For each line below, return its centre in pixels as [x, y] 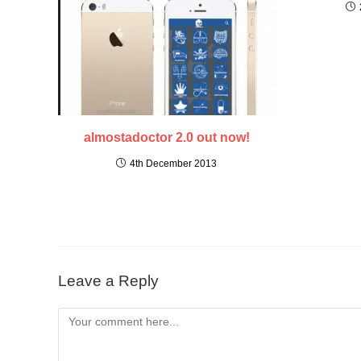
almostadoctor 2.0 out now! [166, 138]
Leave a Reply [108, 280]
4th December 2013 [174, 164]
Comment [82, 315]
